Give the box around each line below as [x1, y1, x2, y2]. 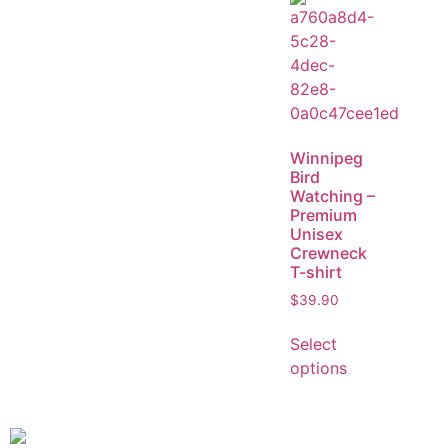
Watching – [290, 185, 375, 206]
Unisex [290, 223, 343, 244]
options [290, 358, 347, 379]
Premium [290, 204, 357, 225]
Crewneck [290, 242, 367, 263]
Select [290, 334, 337, 355]
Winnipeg [290, 147, 363, 168]
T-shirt [290, 261, 342, 282]
